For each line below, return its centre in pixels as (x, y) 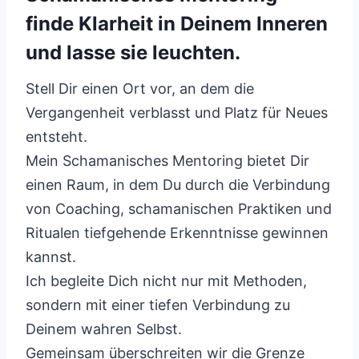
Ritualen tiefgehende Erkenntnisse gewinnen (177, 233)
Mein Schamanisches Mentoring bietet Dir (167, 161)
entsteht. (56, 137)
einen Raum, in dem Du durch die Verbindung (178, 185)
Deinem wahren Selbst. (104, 329)
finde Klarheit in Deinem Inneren (177, 24)
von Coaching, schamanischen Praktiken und (179, 209)
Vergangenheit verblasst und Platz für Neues (177, 113)
